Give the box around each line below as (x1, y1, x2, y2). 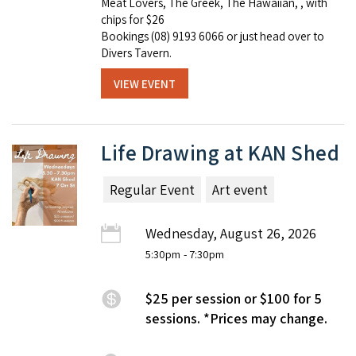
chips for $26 (101, 11, 164, 27)
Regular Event (110, 180, 195, 199)
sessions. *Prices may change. (145, 308, 327, 327)
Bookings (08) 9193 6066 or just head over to (101, 28, 324, 44)
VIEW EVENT (114, 75, 176, 91)
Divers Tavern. (101, 44, 172, 60)
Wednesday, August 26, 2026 (145, 223, 316, 242)
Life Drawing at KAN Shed (101, 137, 339, 167)
